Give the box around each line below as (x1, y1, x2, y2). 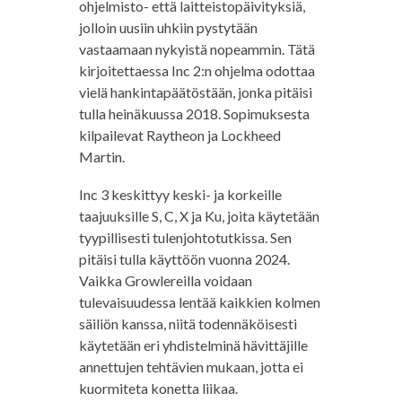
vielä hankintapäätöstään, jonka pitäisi (78, 83, 312, 101)
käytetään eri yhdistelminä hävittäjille (78, 336, 308, 354)
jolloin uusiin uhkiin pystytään (78, 19, 258, 37)
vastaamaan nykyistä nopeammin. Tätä (78, 40, 315, 58)
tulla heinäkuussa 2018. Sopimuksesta (78, 105, 310, 123)
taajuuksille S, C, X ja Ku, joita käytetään (78, 207, 319, 225)
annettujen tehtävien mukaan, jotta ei (78, 358, 303, 376)
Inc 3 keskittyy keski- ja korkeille (78, 186, 282, 204)
